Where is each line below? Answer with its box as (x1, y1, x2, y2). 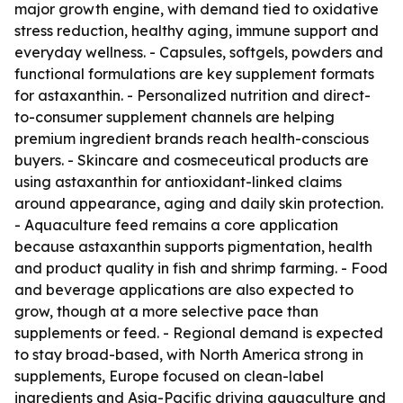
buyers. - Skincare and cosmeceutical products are (14, 151, 369, 169)
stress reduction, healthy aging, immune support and (14, 22, 379, 40)
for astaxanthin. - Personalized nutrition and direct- (14, 86, 371, 104)
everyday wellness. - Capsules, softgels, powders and (14, 43, 383, 61)
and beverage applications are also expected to (14, 281, 354, 299)
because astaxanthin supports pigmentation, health (14, 237, 372, 255)
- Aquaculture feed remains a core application (14, 216, 338, 234)
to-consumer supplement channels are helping (14, 108, 335, 126)
